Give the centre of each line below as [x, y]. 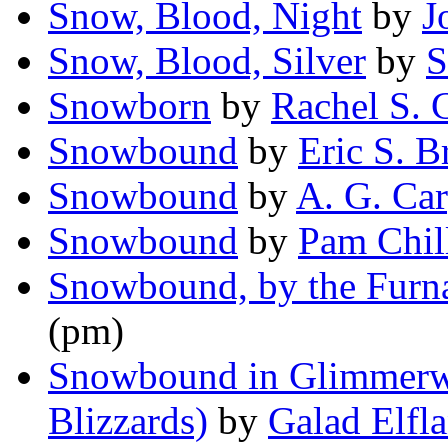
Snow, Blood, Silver [207, 61]
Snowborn [129, 106]
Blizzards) [128, 421]
